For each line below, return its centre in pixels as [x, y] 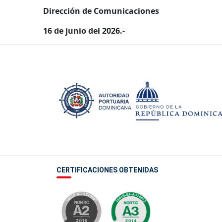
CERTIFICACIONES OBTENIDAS [107, 170]
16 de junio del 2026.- [84, 31]
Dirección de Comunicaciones [101, 11]
